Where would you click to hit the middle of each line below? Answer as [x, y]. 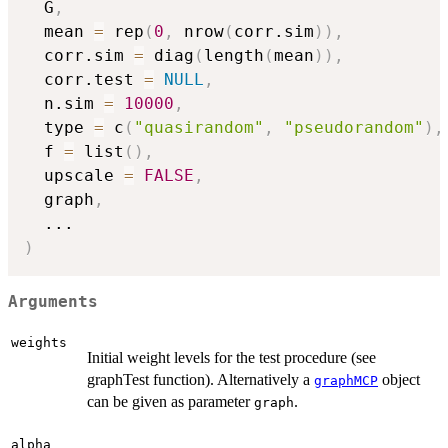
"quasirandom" [199, 127]
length [234, 55]
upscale [74, 175]
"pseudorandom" [354, 127]
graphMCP [346, 381]
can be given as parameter [170, 402]
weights [39, 343]
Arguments [53, 301]
